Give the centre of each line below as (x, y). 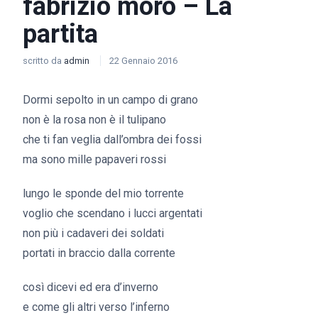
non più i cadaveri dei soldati (93, 233)
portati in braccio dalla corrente (99, 253)
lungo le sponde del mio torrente (103, 193)
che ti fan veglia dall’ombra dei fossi (112, 139)
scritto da (43, 61)
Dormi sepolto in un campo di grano (110, 100)
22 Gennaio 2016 (143, 61)
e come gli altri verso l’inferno (96, 307)
